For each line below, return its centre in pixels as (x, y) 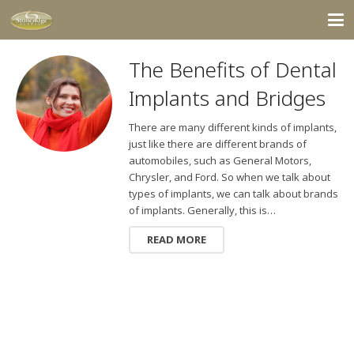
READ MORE (177, 240)
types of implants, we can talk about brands (233, 193)
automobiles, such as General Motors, (220, 160)
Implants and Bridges (227, 98)
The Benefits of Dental (232, 69)
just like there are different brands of (217, 143)
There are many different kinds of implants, (232, 127)
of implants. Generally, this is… (202, 210)
